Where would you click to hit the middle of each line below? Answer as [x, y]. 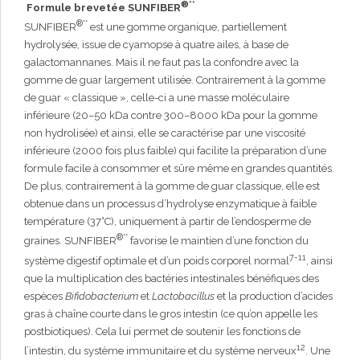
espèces [45, 296]
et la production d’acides [274, 296]
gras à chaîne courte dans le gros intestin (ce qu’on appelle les [171, 313]
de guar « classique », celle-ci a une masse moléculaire [157, 98]
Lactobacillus [183, 296]
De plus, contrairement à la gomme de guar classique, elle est [172, 186]
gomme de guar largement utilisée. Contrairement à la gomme [175, 80]
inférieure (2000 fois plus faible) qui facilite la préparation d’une [175, 151]
